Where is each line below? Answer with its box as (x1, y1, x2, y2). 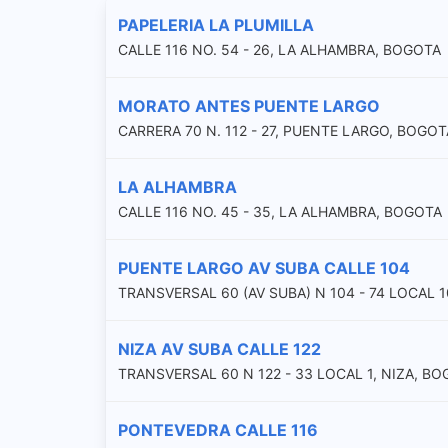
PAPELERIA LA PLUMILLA (118, 14, 314, 35)
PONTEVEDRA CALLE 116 (118, 419, 318, 440)
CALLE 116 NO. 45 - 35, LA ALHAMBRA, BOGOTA (118, 202, 442, 220)
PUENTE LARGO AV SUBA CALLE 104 (118, 257, 410, 278)
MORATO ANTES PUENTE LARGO (118, 95, 380, 116)
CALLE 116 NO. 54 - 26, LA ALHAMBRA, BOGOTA (118, 40, 441, 58)
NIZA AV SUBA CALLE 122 (118, 338, 321, 359)
